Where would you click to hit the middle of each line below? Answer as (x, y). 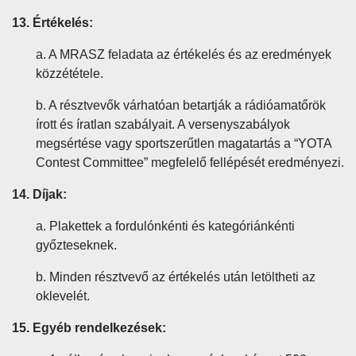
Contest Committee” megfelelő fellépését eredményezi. (190, 163)
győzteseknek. (76, 245)
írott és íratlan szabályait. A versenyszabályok (163, 124)
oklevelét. (63, 296)
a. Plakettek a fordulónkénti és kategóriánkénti (165, 226)
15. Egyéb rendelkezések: (89, 328)
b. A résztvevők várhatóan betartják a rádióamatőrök (181, 105)
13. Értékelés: (52, 23)
